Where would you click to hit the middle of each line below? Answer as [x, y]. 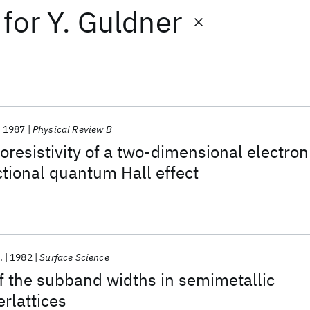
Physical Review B [72, 129]
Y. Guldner [115, 22]
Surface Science [74, 257]
